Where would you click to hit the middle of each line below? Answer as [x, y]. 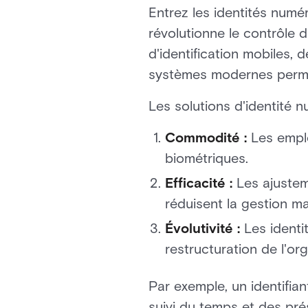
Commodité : [206, 137]
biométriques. [207, 158]
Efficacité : [199, 183]
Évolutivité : [202, 228]
